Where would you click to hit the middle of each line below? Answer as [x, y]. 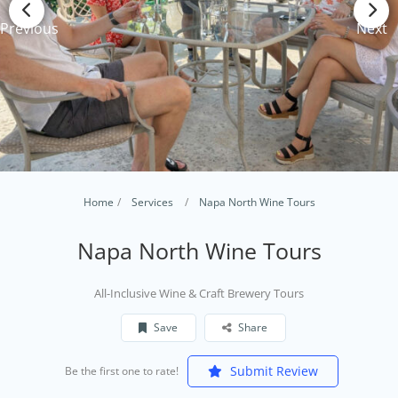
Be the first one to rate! [121, 370]
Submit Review [272, 370]
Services [152, 202]
